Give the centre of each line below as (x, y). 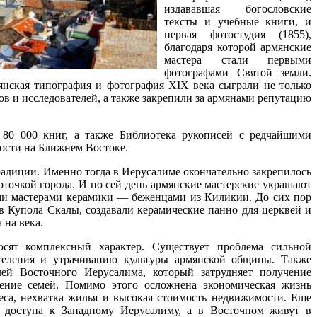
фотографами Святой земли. (238, 72)
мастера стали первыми (238, 59)
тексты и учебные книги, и (238, 21)
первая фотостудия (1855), (238, 34)
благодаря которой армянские (238, 47)
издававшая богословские (238, 8)
